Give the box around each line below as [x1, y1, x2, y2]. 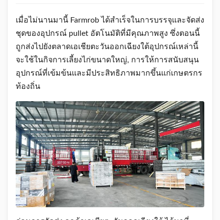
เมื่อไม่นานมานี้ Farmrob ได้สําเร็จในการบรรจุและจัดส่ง [16, 16, 204, 24]
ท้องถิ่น [16, 82, 40, 90]
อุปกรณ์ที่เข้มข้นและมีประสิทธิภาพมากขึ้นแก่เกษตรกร [16, 69, 202, 77]
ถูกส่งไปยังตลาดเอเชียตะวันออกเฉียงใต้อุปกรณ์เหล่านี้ [16, 43, 198, 51]
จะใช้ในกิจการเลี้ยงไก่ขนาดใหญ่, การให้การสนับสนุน [16, 56, 199, 64]
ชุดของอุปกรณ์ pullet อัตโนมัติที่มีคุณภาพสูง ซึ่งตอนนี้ [16, 29, 200, 37]
